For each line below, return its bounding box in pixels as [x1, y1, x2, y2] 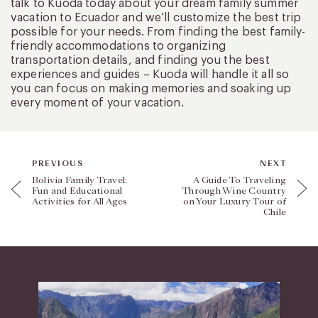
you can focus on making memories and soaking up [11, 82, 292, 94]
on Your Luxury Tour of [182, 194, 286, 208]
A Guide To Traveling [193, 173, 286, 187]
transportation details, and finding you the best [11, 54, 270, 66]
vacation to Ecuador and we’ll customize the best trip [11, 11, 302, 23]
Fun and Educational [32, 184, 123, 197]
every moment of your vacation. [11, 97, 184, 109]
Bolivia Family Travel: [32, 173, 128, 187]
